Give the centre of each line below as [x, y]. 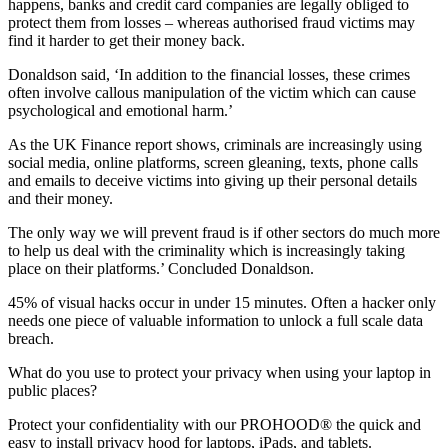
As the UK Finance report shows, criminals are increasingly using [215, 145]
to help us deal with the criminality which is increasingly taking [206, 251]
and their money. [60, 199]
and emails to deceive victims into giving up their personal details [212, 181]
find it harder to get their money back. [126, 41]
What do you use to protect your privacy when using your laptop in [219, 373]
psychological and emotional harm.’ [120, 111]
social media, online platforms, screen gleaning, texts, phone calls [213, 163]
